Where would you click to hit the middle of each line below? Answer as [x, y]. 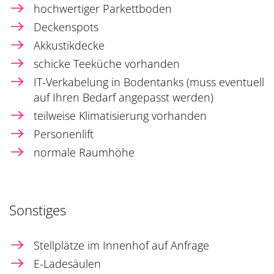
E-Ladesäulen [67, 264]
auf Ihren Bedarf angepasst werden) [124, 98]
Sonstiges [38, 210]
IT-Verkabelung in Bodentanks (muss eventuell [149, 82]
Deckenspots [66, 27]
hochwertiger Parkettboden [103, 9]
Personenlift [64, 134]
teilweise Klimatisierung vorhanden [120, 116]
